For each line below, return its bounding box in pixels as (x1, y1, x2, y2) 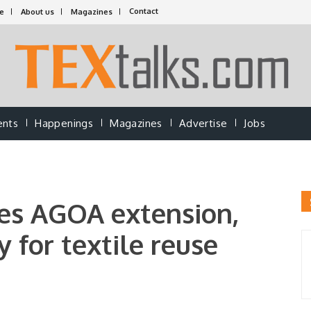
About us (21, 7, 54, 17)
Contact (129, 6, 158, 16)
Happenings (35, 117, 94, 131)
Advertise (178, 117, 228, 131)
